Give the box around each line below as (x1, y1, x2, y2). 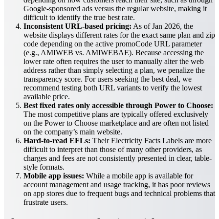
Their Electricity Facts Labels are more (90, 136, 212, 145)
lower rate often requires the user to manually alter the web (23, 57, 204, 66)
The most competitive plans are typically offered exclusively (23, 110, 208, 119)
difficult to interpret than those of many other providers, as (23, 145, 202, 154)
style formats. (23, 163, 65, 172)
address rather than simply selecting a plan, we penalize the (23, 66, 205, 75)
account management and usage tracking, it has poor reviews (23, 180, 210, 189)
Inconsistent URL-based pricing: (23, 22, 131, 31)
